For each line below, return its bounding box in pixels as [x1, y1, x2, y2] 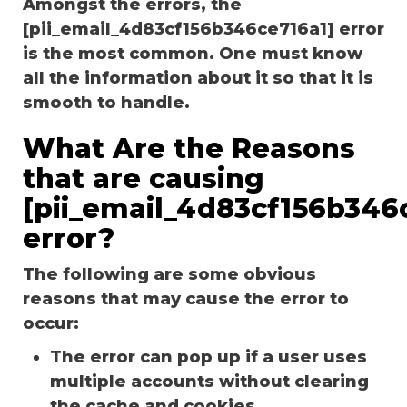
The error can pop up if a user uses [50, 346, 367, 367]
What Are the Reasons [23, 131, 355, 165]
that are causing [23, 161, 264, 195]
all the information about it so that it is [23, 67, 373, 88]
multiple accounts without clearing [50, 371, 369, 392]
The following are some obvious [23, 263, 316, 284]
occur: [23, 313, 79, 333]
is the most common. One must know [23, 43, 362, 64]
